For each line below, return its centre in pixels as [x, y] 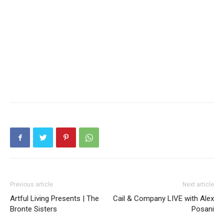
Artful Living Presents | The [54, 199]
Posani [203, 209]
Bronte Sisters [33, 209]
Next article [198, 185]
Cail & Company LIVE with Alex [163, 199]
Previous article [31, 185]
